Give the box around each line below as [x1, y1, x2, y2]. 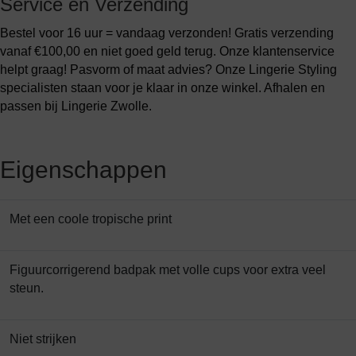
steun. [10, 281, 44, 295]
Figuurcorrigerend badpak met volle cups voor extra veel [10, 263, 326, 277]
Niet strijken [10, 332, 76, 346]
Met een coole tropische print [10, 212, 172, 226]
